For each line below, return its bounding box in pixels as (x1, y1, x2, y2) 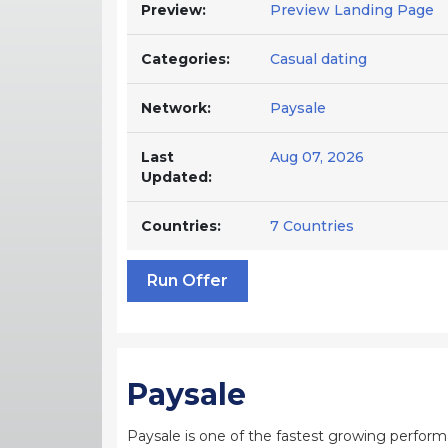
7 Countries (270, 216, 354, 235)
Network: (141, 98, 211, 117)
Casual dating (270, 49, 367, 68)
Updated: (141, 167, 212, 186)
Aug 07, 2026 (270, 147, 364, 166)
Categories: (141, 49, 230, 68)
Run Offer (147, 270, 228, 290)
